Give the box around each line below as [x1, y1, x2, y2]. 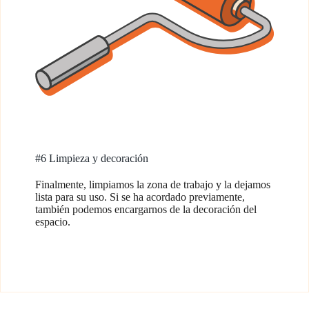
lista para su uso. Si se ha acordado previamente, [35, 191, 245, 203]
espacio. [35, 216, 70, 228]
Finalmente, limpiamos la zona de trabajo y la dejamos [35, 179, 270, 190]
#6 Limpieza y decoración [35, 152, 148, 164]
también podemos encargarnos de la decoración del [35, 203, 257, 215]
